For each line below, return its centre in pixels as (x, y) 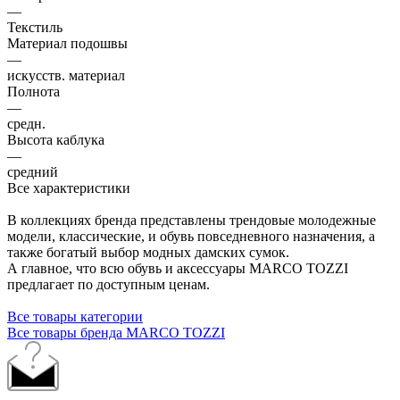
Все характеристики (69, 187)
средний (33, 171)
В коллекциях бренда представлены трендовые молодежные (192, 220)
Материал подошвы (67, 43)
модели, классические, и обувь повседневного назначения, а (191, 236)
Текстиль (35, 27)
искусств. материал (66, 75)
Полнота (33, 91)
